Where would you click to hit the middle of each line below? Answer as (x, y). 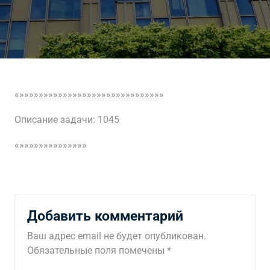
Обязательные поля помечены (97, 250)
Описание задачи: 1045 (67, 120)
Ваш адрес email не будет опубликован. (117, 236)
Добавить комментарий (105, 216)
